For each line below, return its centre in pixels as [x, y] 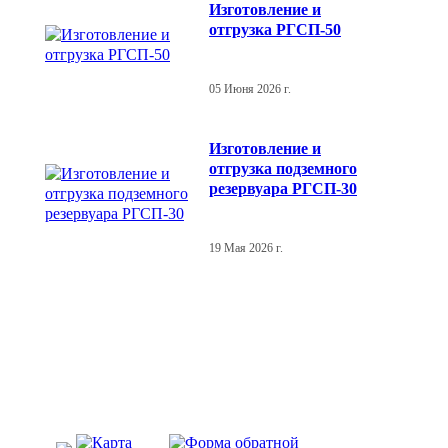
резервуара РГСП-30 [283, 188]
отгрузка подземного [283, 168]
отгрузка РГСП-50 [275, 29]
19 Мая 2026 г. [246, 247]
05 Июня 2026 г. [250, 88]
